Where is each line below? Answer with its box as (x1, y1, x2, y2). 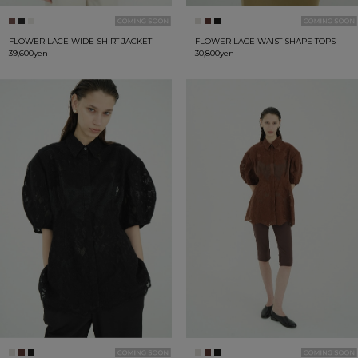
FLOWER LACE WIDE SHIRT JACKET (8, 36, 153, 47)
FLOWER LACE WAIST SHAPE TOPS (194, 36, 336, 47)
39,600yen (8, 48, 48, 59)
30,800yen (194, 48, 234, 59)
